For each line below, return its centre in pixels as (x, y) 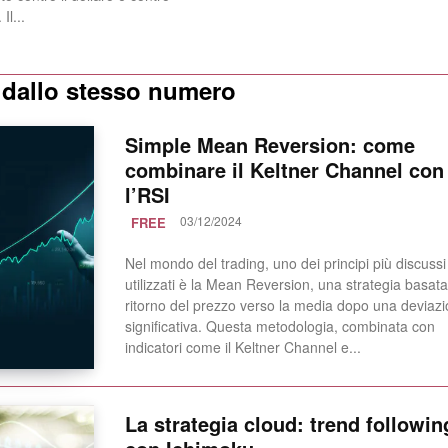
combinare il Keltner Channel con (284, 170)
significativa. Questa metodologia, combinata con (279, 326)
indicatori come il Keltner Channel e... (242, 347)
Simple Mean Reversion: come (269, 145)
